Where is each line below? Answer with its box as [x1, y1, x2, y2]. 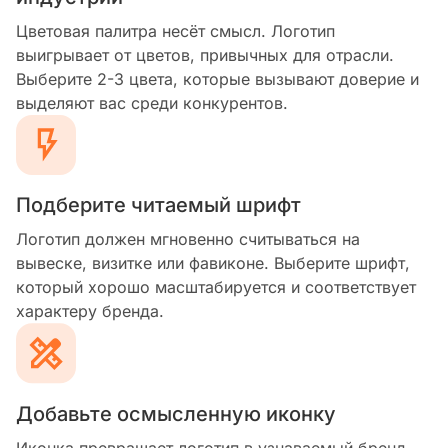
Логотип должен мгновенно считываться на [16, 228, 360, 249]
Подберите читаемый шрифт [16, 192, 301, 217]
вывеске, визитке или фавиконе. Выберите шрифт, [16, 252, 410, 273]
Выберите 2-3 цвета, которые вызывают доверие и [16, 68, 419, 89]
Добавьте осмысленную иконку [16, 401, 336, 426]
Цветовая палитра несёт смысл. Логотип [16, 20, 335, 41]
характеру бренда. [16, 300, 164, 321]
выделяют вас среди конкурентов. [16, 92, 288, 113]
